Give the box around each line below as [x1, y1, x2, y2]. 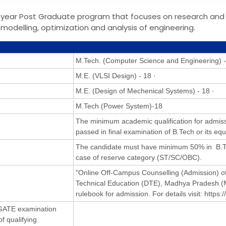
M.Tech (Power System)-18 [76, 101, 162, 110]
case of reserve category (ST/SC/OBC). [76, 153, 202, 161]
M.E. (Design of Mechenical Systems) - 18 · [76, 86, 216, 95]
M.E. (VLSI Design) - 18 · [76, 71, 158, 80]
